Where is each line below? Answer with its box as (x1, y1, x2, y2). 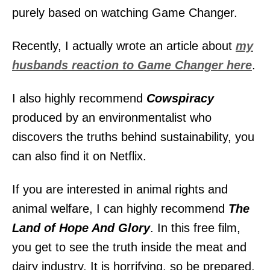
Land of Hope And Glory (12, 221, 150, 234)
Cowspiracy (146, 91, 214, 105)
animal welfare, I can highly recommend (12, 201, 228, 215)
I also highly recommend (12, 91, 146, 105)
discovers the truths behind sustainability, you (12, 130, 254, 143)
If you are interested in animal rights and (12, 182, 228, 196)
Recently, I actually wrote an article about (12, 39, 236, 52)
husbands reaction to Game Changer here (12, 58, 252, 72)
